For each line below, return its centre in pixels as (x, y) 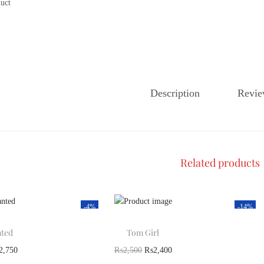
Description (175, 93)
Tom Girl (143, 233)
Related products (220, 162)
